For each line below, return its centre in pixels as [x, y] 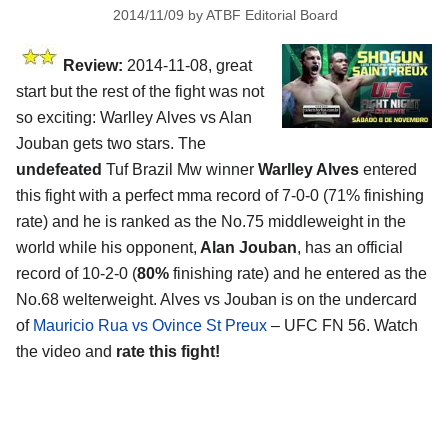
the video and [66, 352]
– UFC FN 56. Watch [342, 326]
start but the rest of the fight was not [140, 92]
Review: [93, 66]
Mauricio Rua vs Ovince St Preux [150, 326]
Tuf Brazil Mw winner [180, 170]
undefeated [59, 170]
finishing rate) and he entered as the [298, 274]
